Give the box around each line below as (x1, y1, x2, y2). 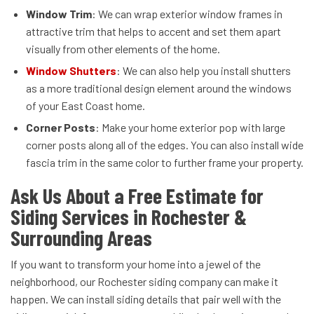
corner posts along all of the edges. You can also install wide (26, 138, 303, 152)
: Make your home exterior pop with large (95, 121, 285, 135)
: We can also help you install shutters (116, 64, 291, 78)
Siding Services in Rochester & (11, 204, 247, 230)
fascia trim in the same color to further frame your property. (26, 156, 303, 170)
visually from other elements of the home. (26, 42, 220, 56)
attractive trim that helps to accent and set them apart (26, 25, 281, 39)
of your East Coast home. (26, 99, 145, 113)
